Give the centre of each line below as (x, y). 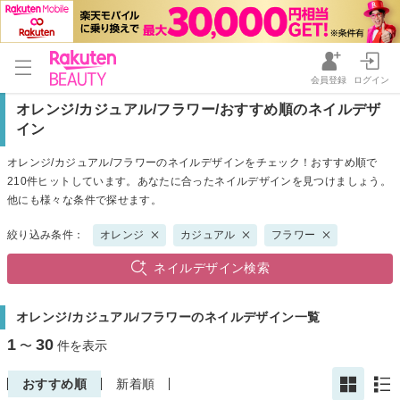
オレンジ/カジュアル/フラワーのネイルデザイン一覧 (168, 317)
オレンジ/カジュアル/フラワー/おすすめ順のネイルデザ (199, 109)
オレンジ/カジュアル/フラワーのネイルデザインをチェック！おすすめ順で (192, 162)
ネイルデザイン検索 (212, 267)
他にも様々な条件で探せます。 (85, 200)
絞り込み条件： (46, 234)
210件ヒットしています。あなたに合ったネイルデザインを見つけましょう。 (199, 181)
